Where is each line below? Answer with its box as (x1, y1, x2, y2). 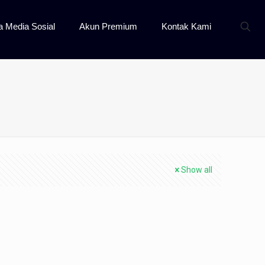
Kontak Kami (161, 21, 211, 31)
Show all (181, 165, 212, 174)
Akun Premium (79, 21, 137, 31)
